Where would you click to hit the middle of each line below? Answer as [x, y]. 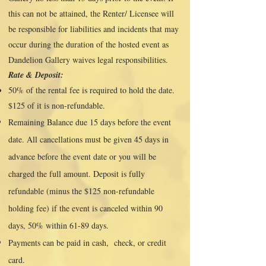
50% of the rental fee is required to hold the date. [91, 90]
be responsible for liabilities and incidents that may [94, 29]
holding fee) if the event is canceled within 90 [85, 208]
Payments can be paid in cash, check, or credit [87, 243]
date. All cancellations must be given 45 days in [88, 139]
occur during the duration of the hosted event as [88, 44]
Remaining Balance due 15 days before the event [90, 122]
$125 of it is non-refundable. [59, 105]
